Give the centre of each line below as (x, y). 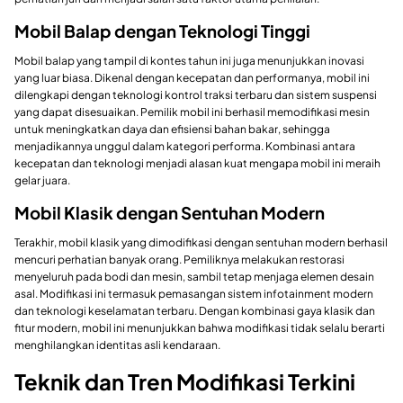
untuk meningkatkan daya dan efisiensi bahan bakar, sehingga (172, 130)
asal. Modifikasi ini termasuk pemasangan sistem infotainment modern (194, 294)
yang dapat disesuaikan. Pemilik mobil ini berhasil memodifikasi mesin (192, 112)
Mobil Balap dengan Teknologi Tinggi (162, 31)
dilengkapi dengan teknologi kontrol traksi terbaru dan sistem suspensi (196, 95)
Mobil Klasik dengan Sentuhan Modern (170, 213)
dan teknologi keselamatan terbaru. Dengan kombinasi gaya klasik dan (195, 311)
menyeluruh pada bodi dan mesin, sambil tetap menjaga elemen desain (194, 277)
